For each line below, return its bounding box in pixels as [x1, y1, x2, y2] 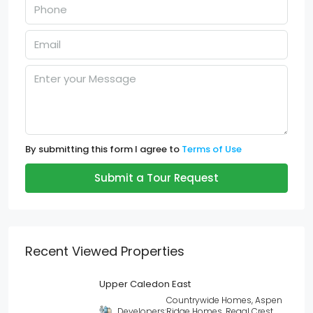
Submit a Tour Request [94, 170, 219, 186]
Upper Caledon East [99, 277, 191, 291]
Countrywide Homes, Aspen [166, 294, 282, 307]
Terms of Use [182, 143, 242, 156]
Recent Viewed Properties [25, 242, 184, 261]
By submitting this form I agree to [25, 143, 182, 156]
